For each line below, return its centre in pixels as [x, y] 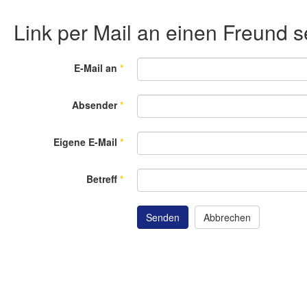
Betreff [102, 179]
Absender [95, 105]
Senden [163, 217]
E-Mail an [96, 68]
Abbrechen [227, 217]
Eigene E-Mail [85, 142]
